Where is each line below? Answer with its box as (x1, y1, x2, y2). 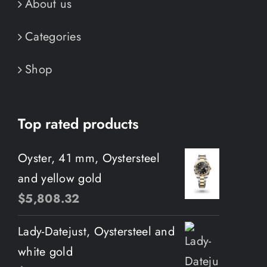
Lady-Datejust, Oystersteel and (18, 223, 175, 241)
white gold (18, 243, 73, 261)
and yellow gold (18, 170, 102, 188)
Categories (25, 28, 81, 46)
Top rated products (18, 113, 139, 135)
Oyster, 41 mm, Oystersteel (18, 150, 160, 167)
